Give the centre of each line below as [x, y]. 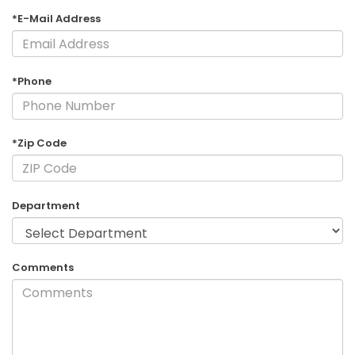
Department [46, 205]
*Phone [32, 81]
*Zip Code [39, 143]
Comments [43, 268]
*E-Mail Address [56, 19]
